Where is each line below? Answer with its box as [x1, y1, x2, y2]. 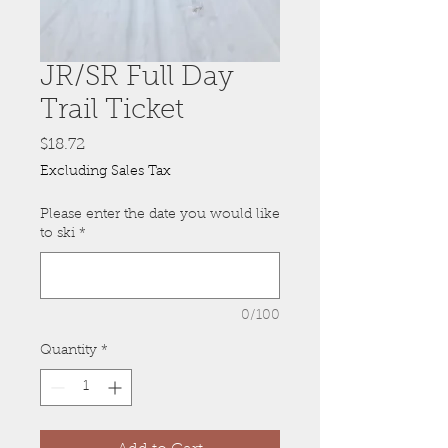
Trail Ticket [40, 97, 184, 125]
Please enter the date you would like [40, 208, 280, 222]
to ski [40, 227, 75, 241]
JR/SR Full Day [40, 64, 234, 92]
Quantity [40, 344, 97, 358]
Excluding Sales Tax [40, 165, 171, 179]
